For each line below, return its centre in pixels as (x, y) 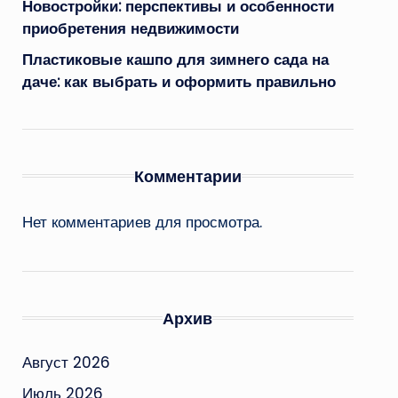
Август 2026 (66, 362)
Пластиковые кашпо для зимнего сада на (175, 59)
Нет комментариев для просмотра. (142, 222)
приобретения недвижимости (130, 28)
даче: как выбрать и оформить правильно (179, 81)
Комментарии (187, 176)
